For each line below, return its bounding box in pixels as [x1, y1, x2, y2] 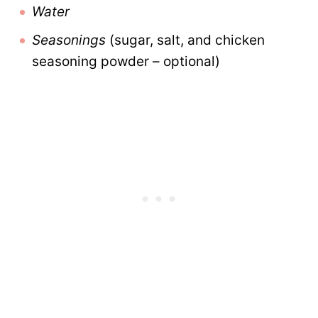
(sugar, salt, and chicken [106, 32, 265, 49]
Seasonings [32, 32, 106, 49]
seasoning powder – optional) [32, 53, 220, 70]
